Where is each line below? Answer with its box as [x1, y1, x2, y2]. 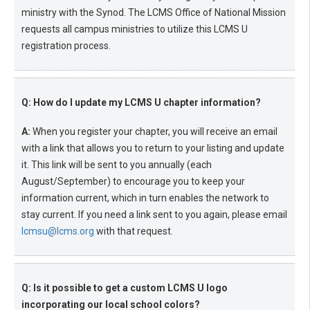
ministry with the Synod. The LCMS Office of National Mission [21, 7, 286, 19]
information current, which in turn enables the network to [21, 192, 269, 204]
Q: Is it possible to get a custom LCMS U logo [21, 282, 228, 294]
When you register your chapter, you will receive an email [30, 126, 277, 138]
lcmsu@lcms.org [21, 226, 94, 237]
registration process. [21, 40, 111, 52]
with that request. [94, 226, 173, 237]
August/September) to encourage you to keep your [21, 176, 245, 188]
